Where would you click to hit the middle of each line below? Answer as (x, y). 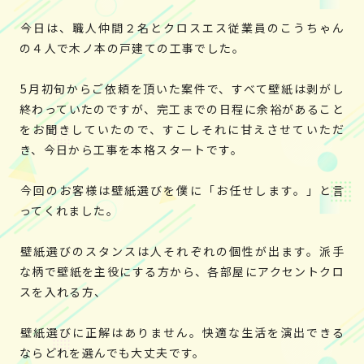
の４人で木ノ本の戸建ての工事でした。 (132, 48)
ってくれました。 (69, 211)
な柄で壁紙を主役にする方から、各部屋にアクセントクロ (182, 272)
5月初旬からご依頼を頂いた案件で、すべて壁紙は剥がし (183, 88)
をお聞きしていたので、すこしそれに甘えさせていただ (182, 129)
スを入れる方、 (63, 292)
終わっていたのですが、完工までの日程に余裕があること (182, 108)
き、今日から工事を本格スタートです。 (131, 149)
